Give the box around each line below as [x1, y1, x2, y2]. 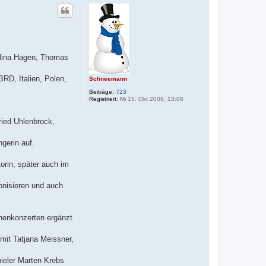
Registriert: [89, 95, 118, 102]
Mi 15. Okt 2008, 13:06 [118, 95, 183, 102]
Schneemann [89, 75, 127, 82]
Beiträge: [89, 88, 114, 95]
